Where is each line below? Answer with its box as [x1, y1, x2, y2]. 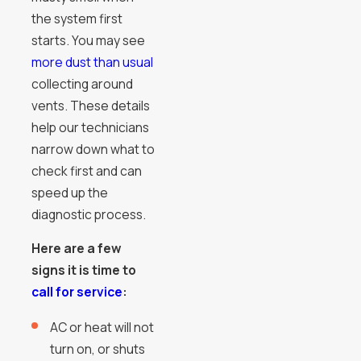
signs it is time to [31, 261, 136, 280]
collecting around [31, 74, 133, 93]
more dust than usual [31, 52, 153, 71]
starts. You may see [31, 31, 145, 49]
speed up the [31, 183, 108, 201]
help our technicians [31, 118, 149, 136]
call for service [31, 283, 122, 301]
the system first [31, 9, 122, 27]
